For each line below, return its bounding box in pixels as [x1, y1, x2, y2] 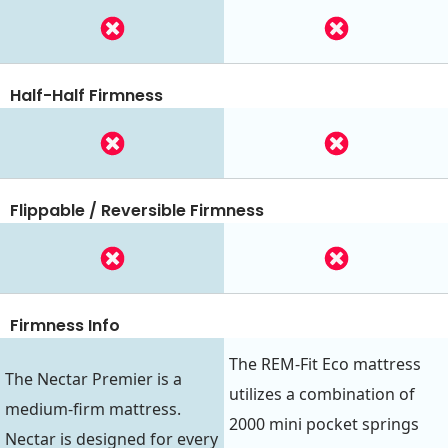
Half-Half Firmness [10, 84, 163, 108]
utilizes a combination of [229, 382, 415, 405]
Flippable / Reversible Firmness [10, 199, 264, 223]
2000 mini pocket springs [229, 412, 419, 435]
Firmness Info [10, 314, 120, 338]
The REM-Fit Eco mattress [229, 352, 421, 375]
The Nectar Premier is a [5, 367, 182, 390]
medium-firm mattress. [5, 397, 181, 420]
